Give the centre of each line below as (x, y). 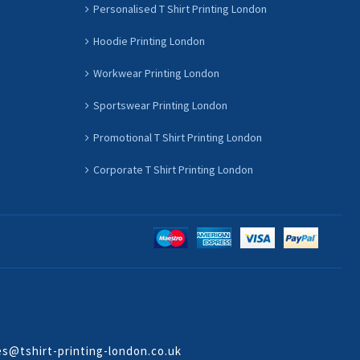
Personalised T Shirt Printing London (180, 9)
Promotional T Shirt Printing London (178, 137)
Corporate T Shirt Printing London (173, 170)
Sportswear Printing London (160, 105)
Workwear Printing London (156, 73)
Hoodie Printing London (149, 41)
